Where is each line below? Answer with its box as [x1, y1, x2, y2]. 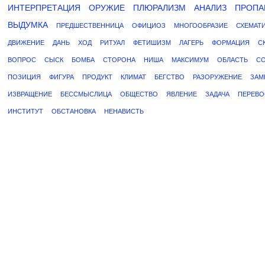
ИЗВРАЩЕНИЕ [8, 91, 52, 98]
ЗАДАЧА [205, 91, 230, 98]
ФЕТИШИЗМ [133, 39, 171, 46]
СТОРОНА [103, 56, 135, 63]
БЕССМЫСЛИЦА [60, 91, 112, 98]
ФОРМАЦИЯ [212, 39, 250, 46]
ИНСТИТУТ [8, 108, 43, 115]
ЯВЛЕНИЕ [166, 91, 197, 98]
